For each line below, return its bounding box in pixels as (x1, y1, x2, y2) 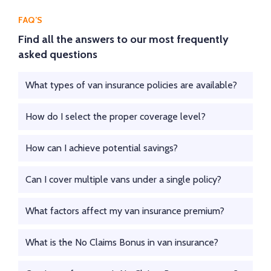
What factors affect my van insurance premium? (25, 204, 224, 217)
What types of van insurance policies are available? (196, 79, 237, 91)
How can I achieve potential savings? (25, 142, 178, 154)
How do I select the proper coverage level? (25, 110, 206, 122)
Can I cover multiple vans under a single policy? (25, 173, 221, 185)
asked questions (18, 47, 97, 61)
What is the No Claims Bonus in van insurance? (25, 236, 218, 248)
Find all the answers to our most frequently (18, 32, 229, 46)
